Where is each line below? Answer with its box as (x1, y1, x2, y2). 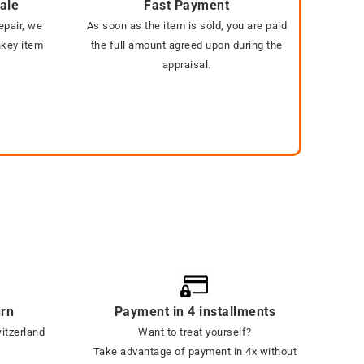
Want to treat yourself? (138, 326, 252, 339)
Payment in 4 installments (114, 304, 276, 320)
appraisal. (162, 58, 211, 71)
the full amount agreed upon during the (90, 39, 283, 52)
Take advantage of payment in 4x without (93, 345, 297, 358)
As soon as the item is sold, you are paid (86, 19, 288, 32)
